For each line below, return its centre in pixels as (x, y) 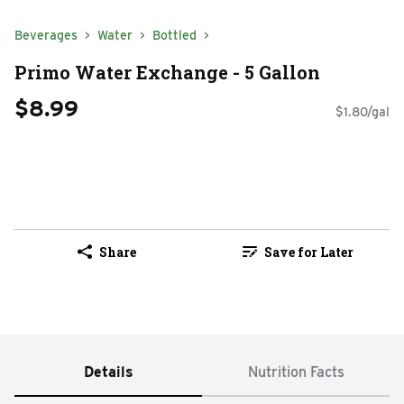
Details (108, 372)
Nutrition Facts (296, 372)
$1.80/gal (363, 112)
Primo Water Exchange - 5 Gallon (167, 72)
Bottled (174, 35)
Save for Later (308, 252)
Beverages (46, 35)
